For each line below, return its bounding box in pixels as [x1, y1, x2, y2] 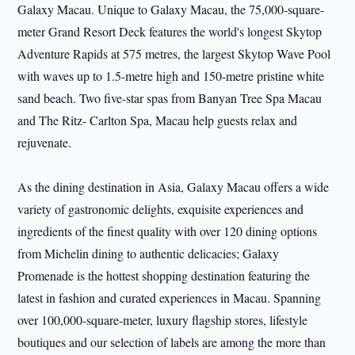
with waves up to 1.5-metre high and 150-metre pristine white [17, 67, 325, 85]
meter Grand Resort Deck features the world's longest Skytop [17, 23, 323, 40]
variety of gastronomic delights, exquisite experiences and [17, 200, 304, 218]
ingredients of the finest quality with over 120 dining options [17, 223, 318, 240]
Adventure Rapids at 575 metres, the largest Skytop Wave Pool [17, 45, 331, 63]
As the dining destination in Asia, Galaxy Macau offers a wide [17, 178, 330, 196]
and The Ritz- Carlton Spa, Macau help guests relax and [17, 112, 298, 129]
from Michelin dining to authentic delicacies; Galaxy [17, 245, 280, 262]
